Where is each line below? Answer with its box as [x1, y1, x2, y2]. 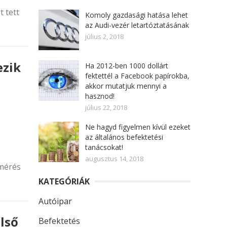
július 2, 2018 [85, 32, 124, 41]
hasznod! [85, 91, 115, 101]
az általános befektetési [85, 132, 163, 142]
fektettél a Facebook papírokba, [85, 71, 190, 81]
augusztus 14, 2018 [85, 154, 143, 163]
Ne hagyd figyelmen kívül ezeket [85, 122, 191, 132]
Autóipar [39, 196, 72, 207]
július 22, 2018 [85, 103, 127, 112]
